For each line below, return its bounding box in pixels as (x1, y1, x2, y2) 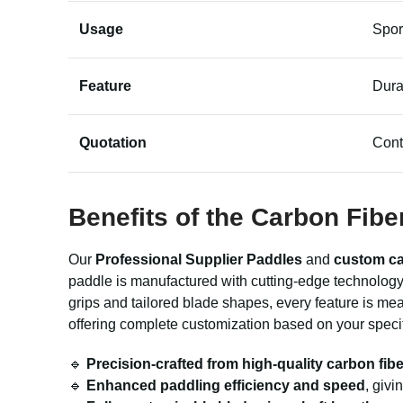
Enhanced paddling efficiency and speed (86, 378, 365, 393)
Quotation (79, 135, 147, 150)
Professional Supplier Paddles (95, 252, 302, 267)
